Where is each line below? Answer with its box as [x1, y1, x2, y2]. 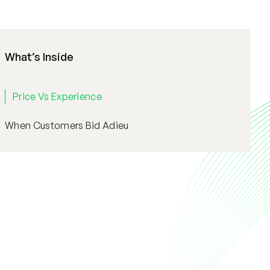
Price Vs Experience [13, 90, 102, 102]
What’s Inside [5, 50, 74, 63]
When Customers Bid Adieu [5, 119, 129, 131]
